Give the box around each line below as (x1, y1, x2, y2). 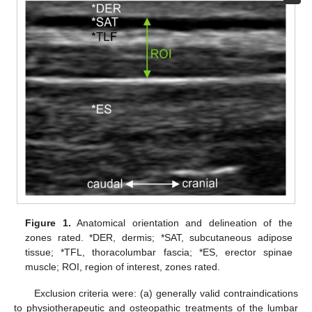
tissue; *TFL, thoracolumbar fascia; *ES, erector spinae (25, 246, 292, 258)
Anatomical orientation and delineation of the (70, 217, 292, 228)
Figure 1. (25, 217, 71, 228)
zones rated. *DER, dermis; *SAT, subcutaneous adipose (25, 231, 292, 243)
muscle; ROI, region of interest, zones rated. (25, 260, 221, 272)
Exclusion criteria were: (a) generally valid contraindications (33, 288, 298, 299)
